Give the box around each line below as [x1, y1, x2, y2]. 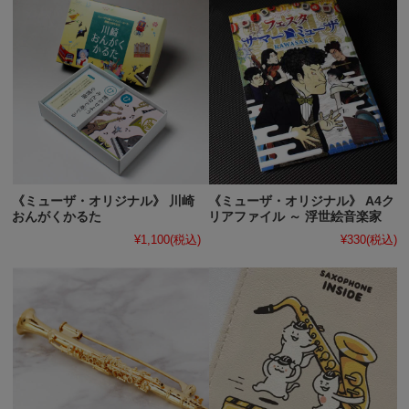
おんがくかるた [12, 209, 102, 224]
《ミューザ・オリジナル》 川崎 [12, 194, 195, 208]
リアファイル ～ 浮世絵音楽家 [208, 209, 383, 224]
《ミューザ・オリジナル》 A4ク [208, 194, 395, 208]
